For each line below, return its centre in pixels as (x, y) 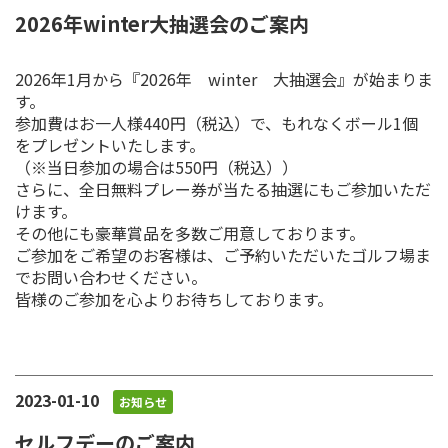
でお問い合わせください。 (111, 276)
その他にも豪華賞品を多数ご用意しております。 (190, 232)
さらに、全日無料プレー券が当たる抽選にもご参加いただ (223, 188)
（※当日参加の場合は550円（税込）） (156, 166)
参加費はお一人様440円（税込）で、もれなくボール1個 (216, 122)
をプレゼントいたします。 (110, 144)
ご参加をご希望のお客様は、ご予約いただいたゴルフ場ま (223, 254)
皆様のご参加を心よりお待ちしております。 (174, 298)
